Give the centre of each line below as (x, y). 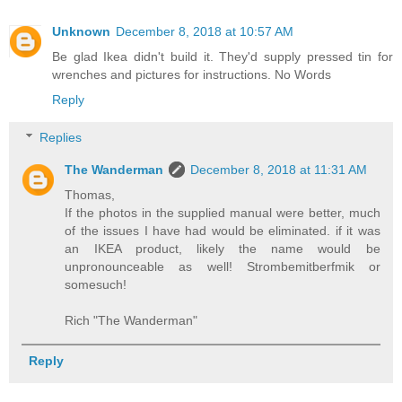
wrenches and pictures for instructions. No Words (192, 75)
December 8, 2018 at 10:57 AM (205, 32)
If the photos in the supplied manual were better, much (223, 213)
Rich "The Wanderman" (131, 321)
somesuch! (96, 285)
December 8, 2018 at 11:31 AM (279, 170)
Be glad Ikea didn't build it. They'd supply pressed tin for (223, 57)
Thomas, (90, 195)
